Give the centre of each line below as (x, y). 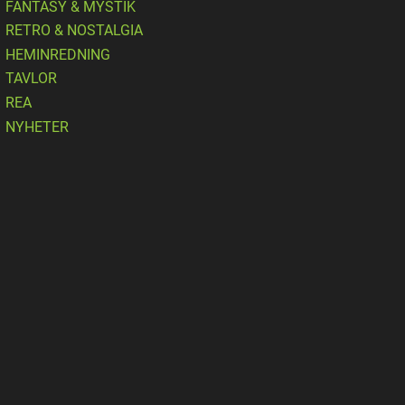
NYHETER (37, 127)
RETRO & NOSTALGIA (74, 31)
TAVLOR (31, 79)
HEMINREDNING (58, 54)
